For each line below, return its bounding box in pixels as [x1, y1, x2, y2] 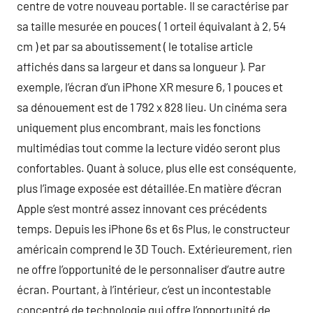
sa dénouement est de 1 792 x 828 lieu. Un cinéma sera [17, 99, 287, 114]
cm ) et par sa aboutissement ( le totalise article [17, 38, 253, 53]
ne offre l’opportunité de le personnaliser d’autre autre [17, 261, 285, 276]
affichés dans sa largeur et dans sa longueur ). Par [17, 59, 265, 73]
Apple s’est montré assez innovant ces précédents [17, 201, 267, 215]
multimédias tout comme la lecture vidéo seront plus [17, 140, 280, 154]
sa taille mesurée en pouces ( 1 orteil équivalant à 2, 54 [17, 18, 286, 33]
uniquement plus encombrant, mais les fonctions [17, 119, 261, 134]
